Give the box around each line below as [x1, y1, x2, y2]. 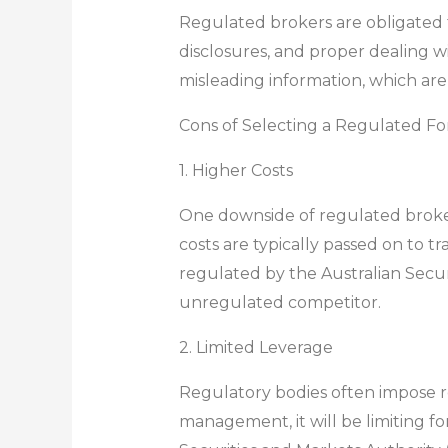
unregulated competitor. [178, 292, 381, 312]
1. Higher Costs [178, 160, 293, 180]
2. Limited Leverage [178, 337, 333, 357]
